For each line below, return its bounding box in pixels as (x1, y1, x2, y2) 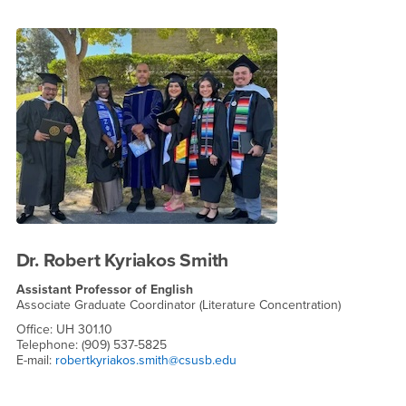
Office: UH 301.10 (15, 322, 112, 338)
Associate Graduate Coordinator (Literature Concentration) (15, 296, 341, 313)
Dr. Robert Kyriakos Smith (15, 249, 229, 273)
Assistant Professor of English (15, 281, 193, 297)
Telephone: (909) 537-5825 (15, 337, 167, 353)
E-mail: (15, 353, 55, 369)
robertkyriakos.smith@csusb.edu (54, 353, 237, 369)
